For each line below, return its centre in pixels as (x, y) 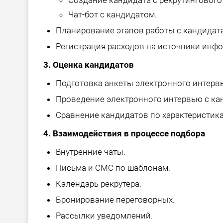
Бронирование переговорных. (115, 200)
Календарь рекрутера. (99, 184)
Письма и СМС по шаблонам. (113, 168)
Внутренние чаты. (91, 152)
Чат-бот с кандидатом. (112, 15)
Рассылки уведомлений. (104, 216)
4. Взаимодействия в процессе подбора (124, 134)
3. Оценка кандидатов (89, 65)
